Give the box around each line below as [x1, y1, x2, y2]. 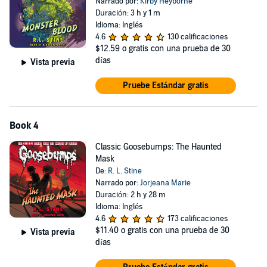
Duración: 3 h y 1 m [95, 8, 160, 18]
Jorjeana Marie [139, 178, 191, 188]
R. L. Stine [107, 166, 142, 176]
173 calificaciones [167, 214, 228, 223]
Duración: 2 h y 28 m [95, 190, 166, 200]
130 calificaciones [167, 32, 228, 42]
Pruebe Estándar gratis [122, 80, 209, 91]
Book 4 [10, 120, 39, 132]
